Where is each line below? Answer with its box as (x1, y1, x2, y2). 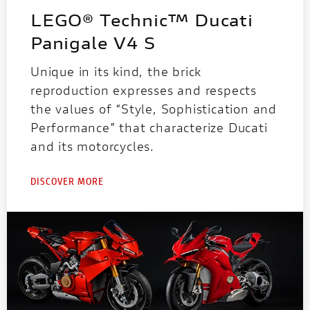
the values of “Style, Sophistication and (30, 100, 277, 117)
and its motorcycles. (30, 137, 155, 154)
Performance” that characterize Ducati (30, 118, 268, 136)
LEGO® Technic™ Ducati (30, 8, 253, 31)
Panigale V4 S (30, 31, 156, 54)
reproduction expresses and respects (30, 81, 257, 98)
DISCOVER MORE (30, 174, 104, 188)
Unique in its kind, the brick (30, 62, 202, 80)
